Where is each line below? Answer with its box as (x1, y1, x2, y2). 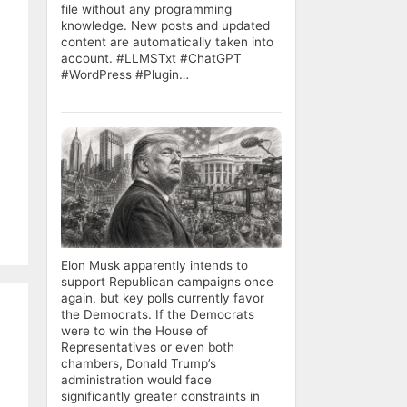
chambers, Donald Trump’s (61, 356, 216, 372)
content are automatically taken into (61, 35, 273, 50)
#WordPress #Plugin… (61, 67, 189, 83)
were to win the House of (61, 323, 208, 339)
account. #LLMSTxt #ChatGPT (61, 51, 242, 66)
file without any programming (61, 2, 232, 17)
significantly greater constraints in (61, 389, 260, 404)
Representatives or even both (61, 340, 234, 355)
